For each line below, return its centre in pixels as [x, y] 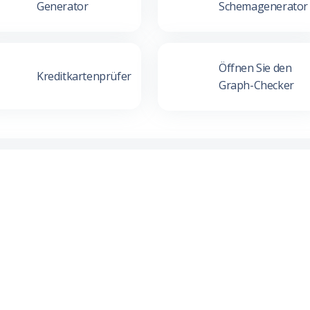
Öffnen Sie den [255, 68]
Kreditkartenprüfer [84, 76]
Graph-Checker [256, 85]
